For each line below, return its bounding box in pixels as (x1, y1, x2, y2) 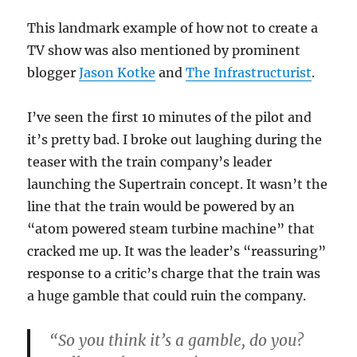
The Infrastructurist (186, 65, 312, 81)
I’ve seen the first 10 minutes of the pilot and (27, 109, 312, 126)
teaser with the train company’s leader (27, 154, 273, 171)
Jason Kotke (79, 65, 156, 81)
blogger (27, 65, 80, 81)
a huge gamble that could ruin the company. (27, 288, 307, 304)
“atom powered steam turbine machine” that (27, 221, 316, 237)
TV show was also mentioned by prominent (27, 42, 301, 59)
